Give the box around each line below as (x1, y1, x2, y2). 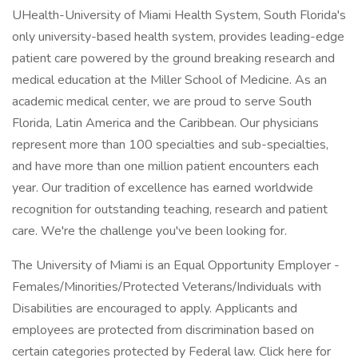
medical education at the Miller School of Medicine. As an (12, 71, 327, 89)
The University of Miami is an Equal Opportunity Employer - (12, 257, 340, 274)
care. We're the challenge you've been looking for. (12, 222, 287, 240)
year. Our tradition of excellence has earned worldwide (12, 179, 313, 197)
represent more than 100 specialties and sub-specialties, (12, 136, 328, 153)
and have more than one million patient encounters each (12, 157, 319, 175)
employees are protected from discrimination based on (12, 321, 314, 339)
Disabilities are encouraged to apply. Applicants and (12, 300, 297, 317)
